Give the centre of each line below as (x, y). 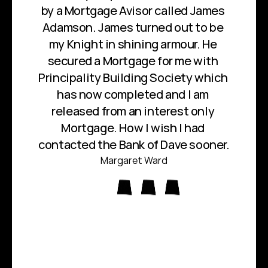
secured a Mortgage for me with (133, 60)
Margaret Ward (134, 160)
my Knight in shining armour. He (133, 44)
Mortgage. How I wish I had (133, 127)
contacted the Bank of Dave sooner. (134, 144)
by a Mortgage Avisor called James (133, 10)
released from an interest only (133, 111)
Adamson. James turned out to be (133, 27)
